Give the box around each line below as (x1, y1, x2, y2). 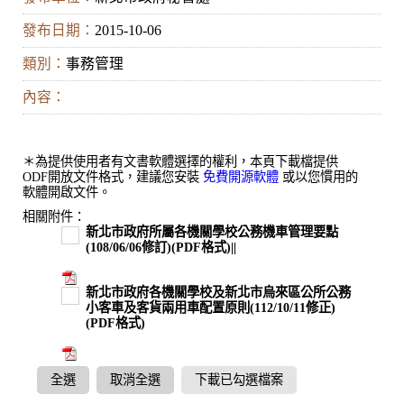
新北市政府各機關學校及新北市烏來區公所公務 (86, 285, 351, 300)
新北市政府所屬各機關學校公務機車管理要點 (86, 225, 338, 240)
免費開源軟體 (203, 170, 282, 185)
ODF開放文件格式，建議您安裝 (23, 170, 203, 185)
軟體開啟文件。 (23, 185, 111, 200)
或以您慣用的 (282, 170, 358, 185)
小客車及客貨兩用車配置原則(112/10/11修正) (86, 300, 335, 316)
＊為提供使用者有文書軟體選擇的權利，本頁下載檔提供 (23, 154, 338, 170)
